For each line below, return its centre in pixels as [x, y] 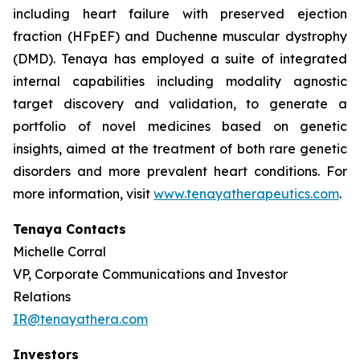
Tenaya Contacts [70, 229]
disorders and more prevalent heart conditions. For [180, 171]
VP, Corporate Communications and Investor [150, 274]
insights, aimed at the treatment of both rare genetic [180, 149]
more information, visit [83, 194]
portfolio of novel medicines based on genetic [180, 126]
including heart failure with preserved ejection [180, 14]
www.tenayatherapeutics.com [246, 194]
